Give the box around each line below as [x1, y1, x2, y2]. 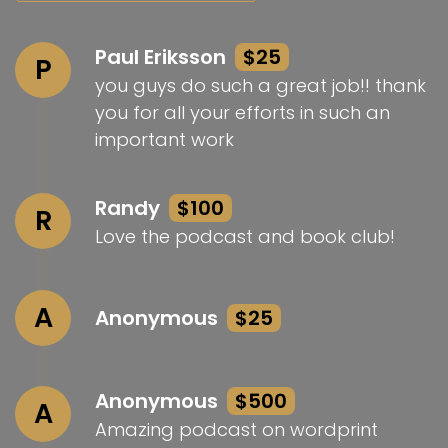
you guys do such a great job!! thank [95, 73, 426, 99]
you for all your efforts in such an [95, 100, 390, 126]
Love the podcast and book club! [95, 224, 395, 250]
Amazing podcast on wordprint [95, 417, 378, 443]
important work [95, 127, 234, 153]
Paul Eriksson [95, 43, 231, 72]
